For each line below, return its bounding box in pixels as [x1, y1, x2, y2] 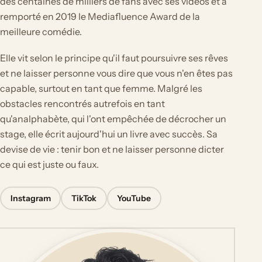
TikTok [71, 192, 97, 204]
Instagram [10, 192, 51, 204]
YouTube [117, 192, 151, 204]
